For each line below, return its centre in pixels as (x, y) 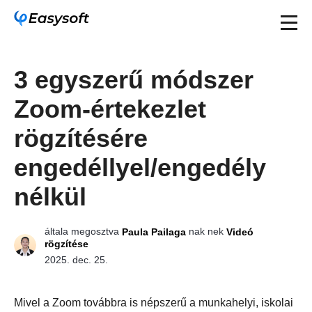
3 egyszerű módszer (134, 80)
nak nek (206, 231)
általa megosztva (83, 231)
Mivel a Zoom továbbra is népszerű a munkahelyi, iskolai (154, 302)
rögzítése (67, 244)
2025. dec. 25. (76, 259)
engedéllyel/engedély (140, 167)
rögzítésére (81, 138)
